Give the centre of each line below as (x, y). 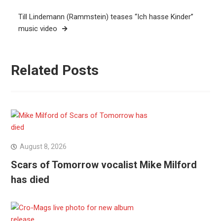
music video (37, 28)
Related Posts (55, 71)
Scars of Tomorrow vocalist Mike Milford (104, 165)
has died (30, 180)
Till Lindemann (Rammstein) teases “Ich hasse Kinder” (106, 17)
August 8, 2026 (43, 147)
